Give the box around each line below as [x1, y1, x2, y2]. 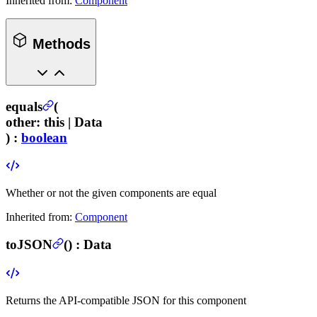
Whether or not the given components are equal [6, 187, 217, 200]
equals [6, 98, 42, 114]
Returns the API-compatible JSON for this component [6, 294, 246, 306]
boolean [21, 129, 67, 145]
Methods [28, 36, 91, 52]
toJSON [6, 236, 52, 252]
